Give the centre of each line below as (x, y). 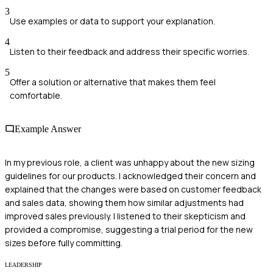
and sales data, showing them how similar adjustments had (124, 203)
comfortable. (36, 95)
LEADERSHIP (23, 265)
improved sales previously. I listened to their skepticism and (125, 216)
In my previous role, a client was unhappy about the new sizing (130, 163)
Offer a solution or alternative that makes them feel (113, 82)
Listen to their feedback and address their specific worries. (129, 51)
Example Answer (48, 129)
